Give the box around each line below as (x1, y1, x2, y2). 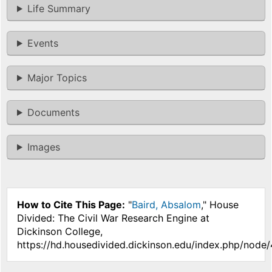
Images (27, 140, 60, 153)
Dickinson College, (17, 225, 103, 237)
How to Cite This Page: (17, 198, 125, 211)
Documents (27, 106, 80, 118)
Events (27, 36, 58, 49)
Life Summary (27, 2, 90, 15)
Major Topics (27, 71, 87, 84)
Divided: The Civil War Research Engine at (17, 211, 209, 224)
